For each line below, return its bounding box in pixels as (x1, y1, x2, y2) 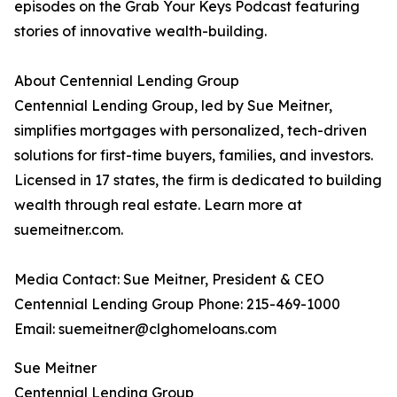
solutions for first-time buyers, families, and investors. (14, 146, 373, 165)
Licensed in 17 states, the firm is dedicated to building (14, 171, 382, 190)
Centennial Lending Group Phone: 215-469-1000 (14, 295, 340, 314)
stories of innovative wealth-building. (14, 22, 267, 41)
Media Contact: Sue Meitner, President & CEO (14, 270, 324, 289)
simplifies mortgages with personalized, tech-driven (14, 121, 367, 140)
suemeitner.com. (14, 221, 123, 239)
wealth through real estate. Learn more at (14, 196, 302, 214)
